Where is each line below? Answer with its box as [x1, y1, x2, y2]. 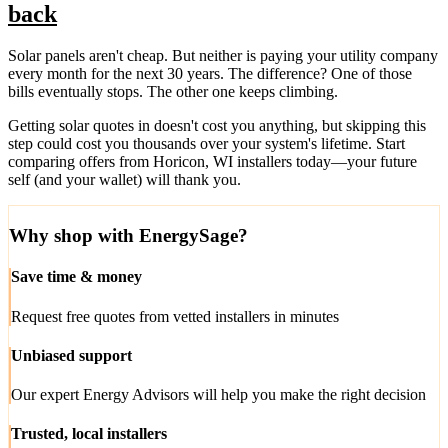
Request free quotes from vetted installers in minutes [11, 307, 339, 325]
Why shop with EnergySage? [9, 225, 248, 247]
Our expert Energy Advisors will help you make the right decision [11, 386, 426, 404]
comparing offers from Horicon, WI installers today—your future [8, 153, 417, 171]
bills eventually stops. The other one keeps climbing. [8, 83, 338, 101]
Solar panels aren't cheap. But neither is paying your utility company [8, 47, 438, 65]
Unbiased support [11, 346, 132, 364]
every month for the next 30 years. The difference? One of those [8, 65, 412, 83]
